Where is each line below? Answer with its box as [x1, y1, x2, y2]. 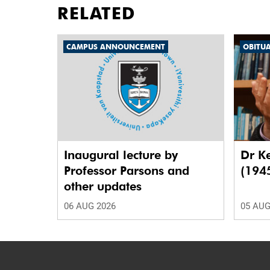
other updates [64, 179, 142, 194]
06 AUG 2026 [64, 201, 116, 212]
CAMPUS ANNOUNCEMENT [66, 42, 165, 51]
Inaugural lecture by [64, 148, 178, 163]
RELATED [57, 3, 136, 24]
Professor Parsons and [64, 163, 189, 178]
